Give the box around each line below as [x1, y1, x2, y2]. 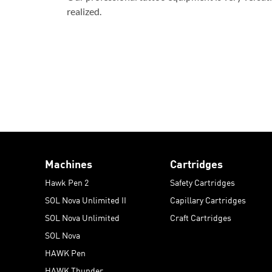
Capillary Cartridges [170, 193, 246, 206]
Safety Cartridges [170, 175, 235, 188]
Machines [45, 155, 92, 171]
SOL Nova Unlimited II [45, 193, 126, 206]
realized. [67, 5, 101, 17]
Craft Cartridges [170, 211, 231, 223]
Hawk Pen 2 [45, 175, 89, 188]
